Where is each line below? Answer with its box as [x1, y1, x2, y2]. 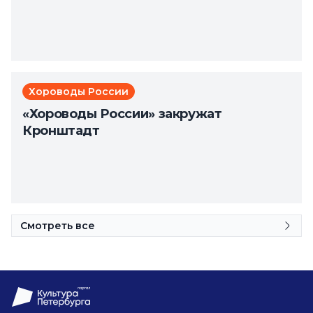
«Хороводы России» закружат [22, 106, 222, 122]
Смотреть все [20, 219, 95, 232]
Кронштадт [22, 123, 100, 138]
